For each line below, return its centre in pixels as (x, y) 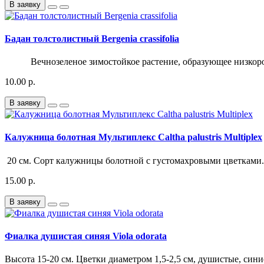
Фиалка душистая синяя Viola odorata (86, 236)
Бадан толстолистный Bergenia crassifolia (92, 38)
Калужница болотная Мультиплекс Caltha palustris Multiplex (133, 137)
